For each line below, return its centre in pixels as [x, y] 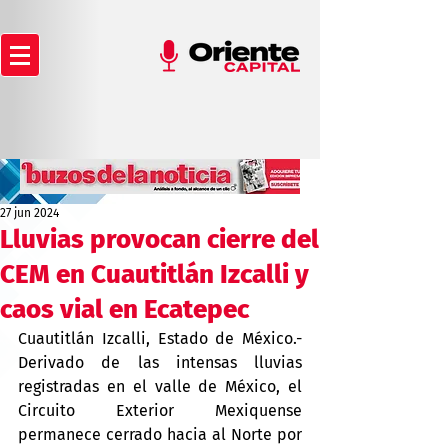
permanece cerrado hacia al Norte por [160, 434]
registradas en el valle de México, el [160, 386]
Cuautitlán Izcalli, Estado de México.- [160, 338]
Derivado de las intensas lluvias [160, 362]
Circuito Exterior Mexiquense [160, 410]
